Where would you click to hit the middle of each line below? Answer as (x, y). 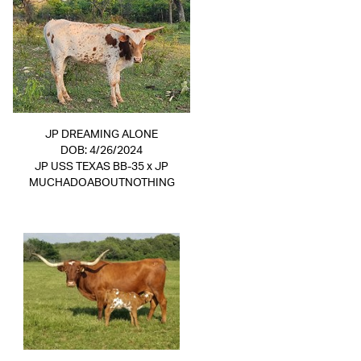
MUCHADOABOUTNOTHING (102, 183)
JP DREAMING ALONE (102, 135)
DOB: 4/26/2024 (102, 151)
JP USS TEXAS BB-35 (89, 167)
